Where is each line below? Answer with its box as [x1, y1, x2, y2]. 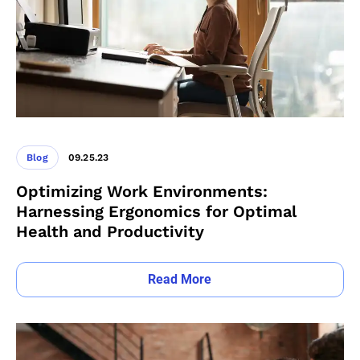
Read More [148, 271, 212, 287]
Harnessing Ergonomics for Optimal [16, 201, 297, 221]
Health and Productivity [16, 221, 204, 241]
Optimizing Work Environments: [16, 181, 268, 201]
